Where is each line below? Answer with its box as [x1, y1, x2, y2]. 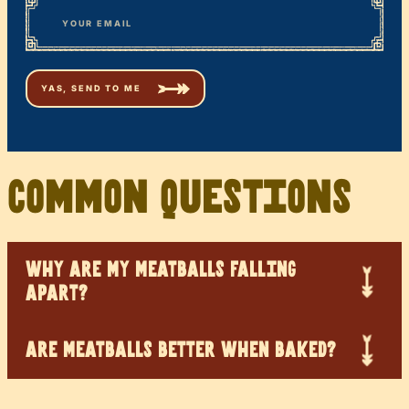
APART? [26, 283, 89, 303]
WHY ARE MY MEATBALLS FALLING [26, 259, 296, 279]
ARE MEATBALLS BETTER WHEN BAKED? [26, 340, 337, 360]
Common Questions [7, 178, 351, 218]
